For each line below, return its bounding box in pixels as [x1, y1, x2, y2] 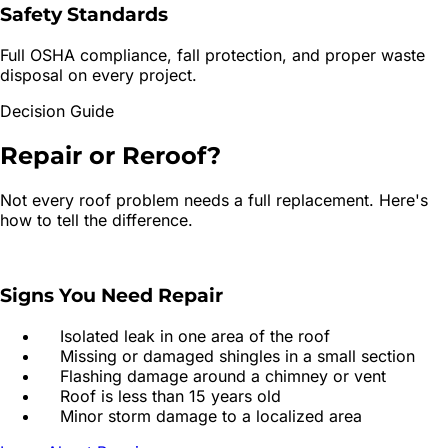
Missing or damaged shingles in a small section [60, 345, 415, 366]
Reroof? [122, 140, 221, 170]
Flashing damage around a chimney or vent [60, 365, 386, 386]
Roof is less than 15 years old [60, 385, 281, 406]
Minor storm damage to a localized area [60, 405, 362, 426]
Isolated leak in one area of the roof [60, 325, 330, 346]
